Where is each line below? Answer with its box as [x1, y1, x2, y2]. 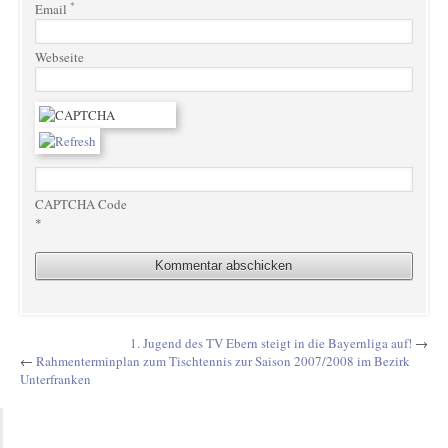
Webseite [34, 47, 84, 66]
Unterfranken [19, 370, 91, 389]
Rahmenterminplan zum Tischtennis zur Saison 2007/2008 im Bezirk [35, 352, 410, 371]
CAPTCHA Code [34, 194, 127, 213]
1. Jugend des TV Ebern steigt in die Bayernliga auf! [130, 334, 412, 353]
